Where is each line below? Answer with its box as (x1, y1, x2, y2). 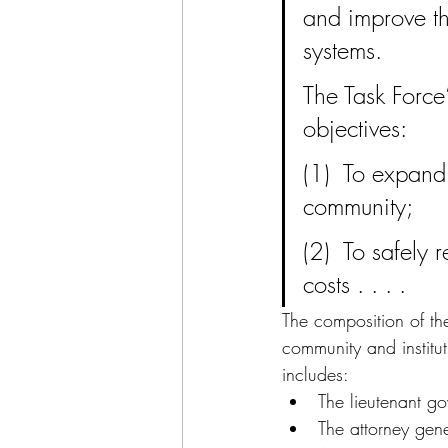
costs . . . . (303, 268, 406, 301)
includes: (282, 362, 349, 387)
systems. (303, 34, 382, 67)
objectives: (303, 112, 407, 145)
